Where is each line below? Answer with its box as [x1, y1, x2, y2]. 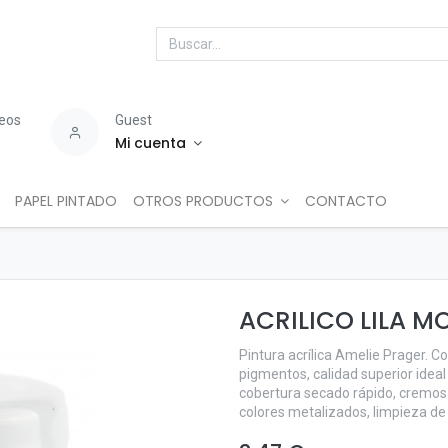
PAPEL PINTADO [14, 191, 117, 211]
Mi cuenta [115, 133, 187, 153]
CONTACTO [305, 191, 388, 211]
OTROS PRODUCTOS [132, 191, 273, 211]
